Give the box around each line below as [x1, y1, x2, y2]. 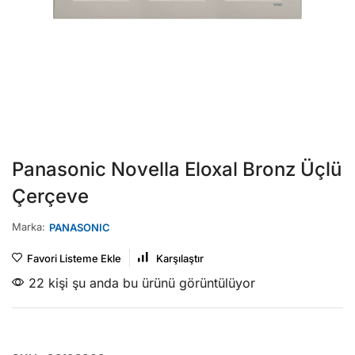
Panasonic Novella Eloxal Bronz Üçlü [12, 158, 342, 181]
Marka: [12, 219, 45, 233]
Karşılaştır [156, 252, 204, 265]
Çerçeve [12, 185, 89, 208]
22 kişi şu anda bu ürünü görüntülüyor [25, 275, 255, 292]
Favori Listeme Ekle [27, 252, 121, 265]
